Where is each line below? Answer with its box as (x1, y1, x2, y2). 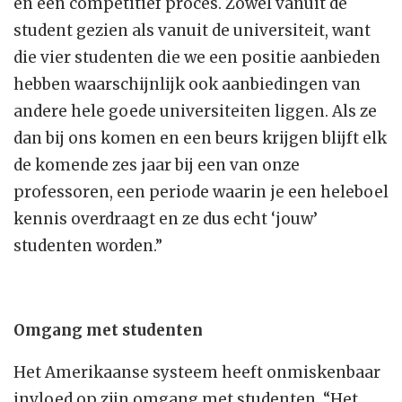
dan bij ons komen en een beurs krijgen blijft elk (13, 128, 387, 149)
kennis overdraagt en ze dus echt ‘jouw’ (13, 209, 318, 230)
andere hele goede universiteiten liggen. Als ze (13, 101, 377, 122)
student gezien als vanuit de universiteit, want (13, 21, 371, 41)
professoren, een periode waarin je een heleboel (13, 182, 389, 203)
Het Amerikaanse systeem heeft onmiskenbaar (13, 363, 380, 383)
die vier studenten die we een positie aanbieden (13, 48, 380, 68)
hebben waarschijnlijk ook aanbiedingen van (13, 74, 361, 95)
